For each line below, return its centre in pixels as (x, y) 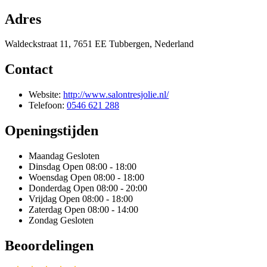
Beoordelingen (49, 245)
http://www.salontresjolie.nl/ (116, 95)
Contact (29, 69)
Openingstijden (52, 131)
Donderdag (50, 188)
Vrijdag (43, 199)
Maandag (46, 156)
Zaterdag (45, 210)
